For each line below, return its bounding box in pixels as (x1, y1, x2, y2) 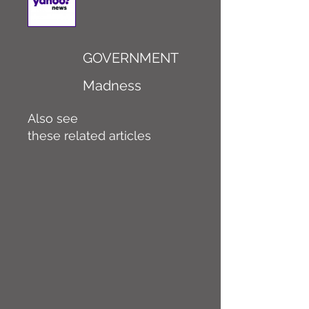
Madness (83, 77, 141, 94)
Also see (28, 111, 78, 126)
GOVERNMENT (83, 50, 179, 66)
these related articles (28, 128, 151, 143)
